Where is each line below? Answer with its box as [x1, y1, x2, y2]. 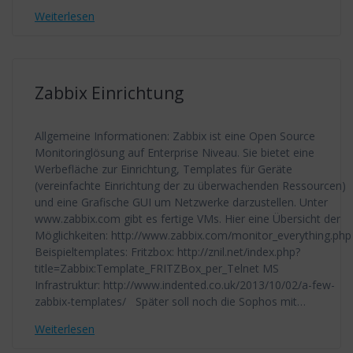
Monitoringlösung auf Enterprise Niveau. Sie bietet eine [35, 145, 314, 161]
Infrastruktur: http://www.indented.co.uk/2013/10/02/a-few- [35, 277, 335, 293]
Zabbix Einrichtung [35, 82, 184, 105]
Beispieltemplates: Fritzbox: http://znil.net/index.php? [35, 244, 300, 260]
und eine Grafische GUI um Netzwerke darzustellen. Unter [35, 195, 328, 210]
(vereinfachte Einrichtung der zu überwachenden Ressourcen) [35, 178, 346, 194]
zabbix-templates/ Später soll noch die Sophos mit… [35, 294, 306, 310]
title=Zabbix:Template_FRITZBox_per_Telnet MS [35, 261, 279, 277]
